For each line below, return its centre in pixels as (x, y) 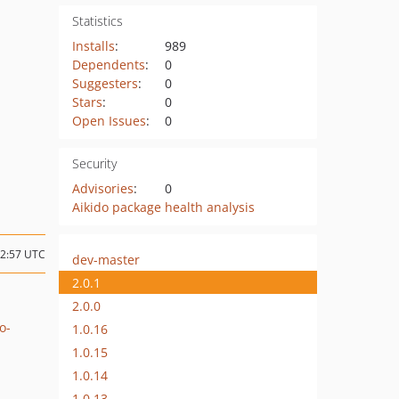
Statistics (97, 21)
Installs (93, 46)
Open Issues (109, 121)
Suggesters (105, 83)
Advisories (102, 188)
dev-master (106, 259)
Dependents (108, 65)
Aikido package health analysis (163, 207)
